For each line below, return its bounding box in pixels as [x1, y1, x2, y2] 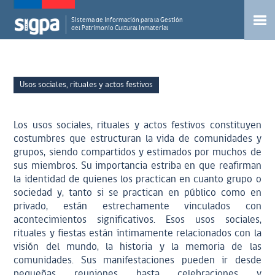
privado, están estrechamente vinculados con [14, 201, 261, 212]
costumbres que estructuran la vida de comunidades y [14, 134, 261, 144]
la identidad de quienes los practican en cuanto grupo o [14, 174, 261, 185]
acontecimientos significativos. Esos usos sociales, [14, 215, 261, 225]
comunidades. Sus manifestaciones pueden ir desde [14, 255, 261, 266]
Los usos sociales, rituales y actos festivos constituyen [14, 120, 261, 131]
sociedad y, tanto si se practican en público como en [14, 188, 261, 198]
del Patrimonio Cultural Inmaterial [71, 25, 169, 32]
